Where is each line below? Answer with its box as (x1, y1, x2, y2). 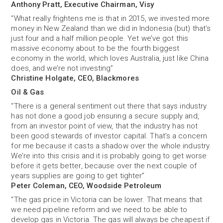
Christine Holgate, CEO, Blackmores (11, 74, 139, 83)
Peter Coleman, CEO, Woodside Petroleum (11, 181, 162, 190)
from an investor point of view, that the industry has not (11, 121, 198, 130)
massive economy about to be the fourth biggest (11, 44, 180, 53)
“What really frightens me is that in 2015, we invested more (11, 14, 210, 23)
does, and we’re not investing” (11, 64, 113, 73)
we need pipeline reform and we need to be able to (11, 205, 188, 214)
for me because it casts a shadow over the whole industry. (11, 141, 212, 150)
